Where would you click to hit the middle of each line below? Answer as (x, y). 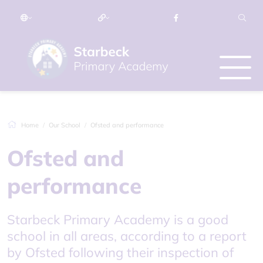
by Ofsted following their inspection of (120, 252)
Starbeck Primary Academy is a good (118, 220)
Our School (65, 125)
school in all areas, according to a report (127, 236)
